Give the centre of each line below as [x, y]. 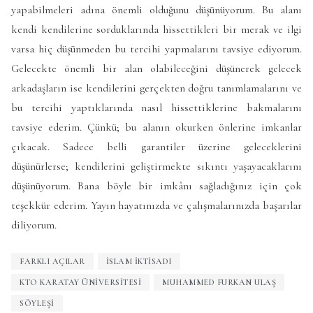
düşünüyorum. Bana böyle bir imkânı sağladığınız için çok [156, 186]
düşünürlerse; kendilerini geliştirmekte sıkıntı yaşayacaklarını [156, 167]
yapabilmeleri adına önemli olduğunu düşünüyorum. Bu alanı [156, 10]
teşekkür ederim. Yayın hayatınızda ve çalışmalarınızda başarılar [156, 206]
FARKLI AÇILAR [52, 262]
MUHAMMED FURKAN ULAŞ [219, 283]
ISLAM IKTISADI [139, 262]
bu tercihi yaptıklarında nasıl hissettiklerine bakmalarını [156, 108]
